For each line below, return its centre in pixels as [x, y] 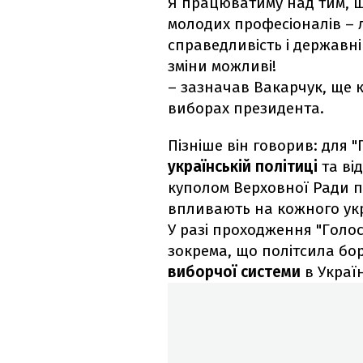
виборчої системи [234, 272]
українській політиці [243, 167]
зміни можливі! [222, 66]
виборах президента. [246, 109]
